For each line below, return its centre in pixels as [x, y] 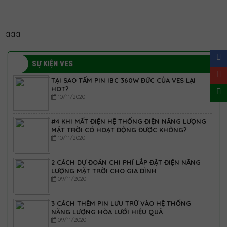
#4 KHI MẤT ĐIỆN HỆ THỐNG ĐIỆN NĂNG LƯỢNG [129, 121]
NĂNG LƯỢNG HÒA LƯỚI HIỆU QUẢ [107, 212]
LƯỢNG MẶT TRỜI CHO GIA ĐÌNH [104, 171]
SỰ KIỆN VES [53, 64]
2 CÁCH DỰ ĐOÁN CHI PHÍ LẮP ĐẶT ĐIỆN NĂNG [126, 162]
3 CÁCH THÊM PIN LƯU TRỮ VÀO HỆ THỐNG [121, 203]
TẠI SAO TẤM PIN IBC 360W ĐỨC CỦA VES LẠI [123, 80]
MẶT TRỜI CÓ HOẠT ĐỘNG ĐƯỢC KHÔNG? [119, 130]
